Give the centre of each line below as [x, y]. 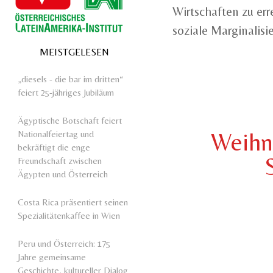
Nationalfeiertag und [56, 133]
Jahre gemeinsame [52, 257]
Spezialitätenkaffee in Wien [69, 215]
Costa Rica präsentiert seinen [73, 202]
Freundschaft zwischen [60, 160]
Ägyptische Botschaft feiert [70, 120]
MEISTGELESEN [74, 52]
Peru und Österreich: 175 [64, 243]
